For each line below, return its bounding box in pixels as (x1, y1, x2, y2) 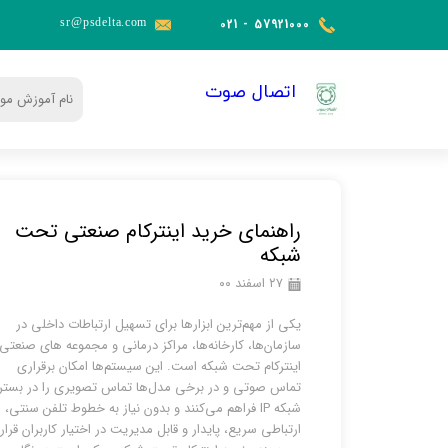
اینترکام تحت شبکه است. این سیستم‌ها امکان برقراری (17, 356, 301, 377)
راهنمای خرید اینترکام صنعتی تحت (15, 216, 301, 247)
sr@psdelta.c (60, 15, 131, 31)
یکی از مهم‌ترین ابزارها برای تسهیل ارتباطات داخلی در (16, 314, 301, 335)
